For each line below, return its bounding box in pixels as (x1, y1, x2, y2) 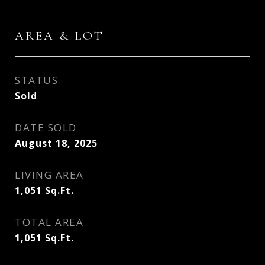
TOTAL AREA (15, 215, 83, 229)
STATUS (15, 73, 58, 87)
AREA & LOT (15, 28, 104, 43)
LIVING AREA (15, 168, 84, 182)
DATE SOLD (15, 121, 77, 134)
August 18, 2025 (15, 137, 98, 150)
